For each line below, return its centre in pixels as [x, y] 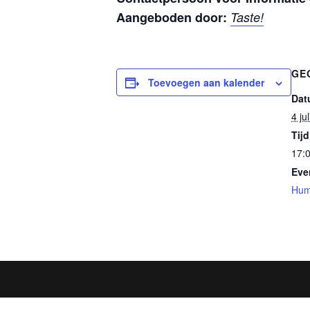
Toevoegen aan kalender [206, 82]
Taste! [247, 17]
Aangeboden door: [172, 17]
